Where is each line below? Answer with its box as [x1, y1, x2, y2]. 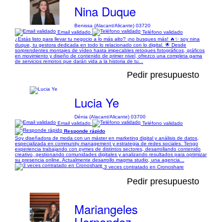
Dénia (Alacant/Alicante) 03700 [74, 114, 146, 119]
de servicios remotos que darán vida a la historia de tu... [15, 58, 143, 64]
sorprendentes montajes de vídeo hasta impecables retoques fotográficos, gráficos [15, 48, 205, 53]
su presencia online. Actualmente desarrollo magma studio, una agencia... [15, 157, 184, 163]
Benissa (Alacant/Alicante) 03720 [74, 23, 151, 28]
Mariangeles [74, 200, 138, 218]
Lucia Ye [74, 94, 119, 111]
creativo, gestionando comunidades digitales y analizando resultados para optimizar [15, 152, 207, 157]
